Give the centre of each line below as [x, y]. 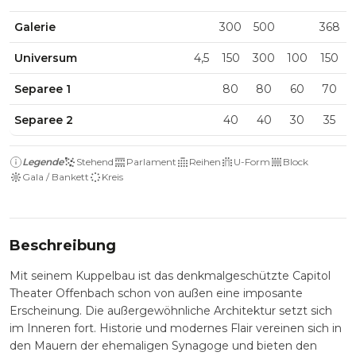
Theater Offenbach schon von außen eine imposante [156, 293]
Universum [46, 58]
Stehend [95, 162]
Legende [43, 162]
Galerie [35, 27]
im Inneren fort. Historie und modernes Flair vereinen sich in [176, 328]
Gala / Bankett [56, 177]
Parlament [151, 162]
